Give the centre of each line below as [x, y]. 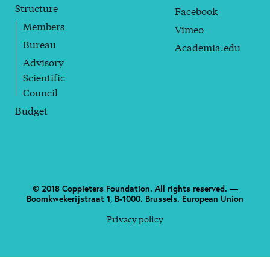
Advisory [43, 61]
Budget [31, 110]
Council [40, 92]
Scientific [44, 77]
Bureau [39, 43]
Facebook [196, 10]
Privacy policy [135, 218]
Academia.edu [208, 46]
